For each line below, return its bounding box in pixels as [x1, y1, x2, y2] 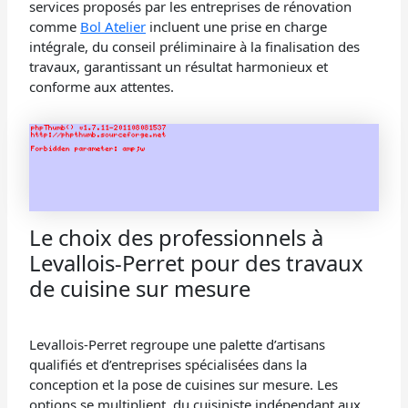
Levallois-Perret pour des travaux [29, 247, 364, 278]
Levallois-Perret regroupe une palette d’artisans [29, 334, 326, 353]
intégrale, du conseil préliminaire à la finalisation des [29, 36, 361, 56]
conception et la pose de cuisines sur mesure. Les [29, 374, 339, 393]
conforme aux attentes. [29, 76, 175, 96]
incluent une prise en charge [146, 16, 328, 36]
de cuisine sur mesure [29, 272, 251, 303]
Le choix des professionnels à [29, 221, 324, 252]
